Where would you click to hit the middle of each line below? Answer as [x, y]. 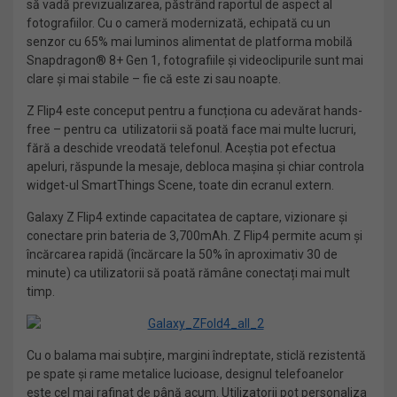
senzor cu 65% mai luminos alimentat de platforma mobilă [190, 42]
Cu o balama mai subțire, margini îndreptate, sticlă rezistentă [196, 355]
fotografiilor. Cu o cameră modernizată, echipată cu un [179, 23]
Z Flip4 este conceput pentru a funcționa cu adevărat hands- [195, 111]
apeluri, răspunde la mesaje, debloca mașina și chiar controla [195, 167]
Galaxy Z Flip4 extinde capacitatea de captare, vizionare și [187, 217]
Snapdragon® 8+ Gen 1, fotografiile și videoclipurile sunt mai [195, 60]
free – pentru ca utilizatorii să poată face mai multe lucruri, [191, 129]
